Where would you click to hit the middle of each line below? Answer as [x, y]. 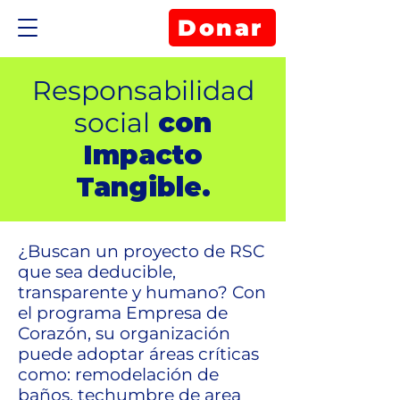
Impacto [143, 155]
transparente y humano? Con [142, 292]
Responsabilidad [143, 91]
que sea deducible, [97, 272]
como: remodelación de [118, 375]
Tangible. [143, 187]
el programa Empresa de [123, 313]
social [112, 123]
